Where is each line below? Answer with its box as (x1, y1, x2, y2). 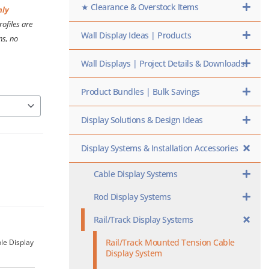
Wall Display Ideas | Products (80, 29, 192, 41)
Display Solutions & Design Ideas (80, 114, 203, 125)
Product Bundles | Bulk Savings (80, 86, 200, 97)
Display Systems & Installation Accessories (80, 142, 238, 154)
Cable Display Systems (93, 168, 178, 180)
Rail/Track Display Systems (93, 214, 193, 225)
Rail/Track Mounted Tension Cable (105, 237, 235, 248)
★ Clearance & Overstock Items (80, 1, 199, 13)
